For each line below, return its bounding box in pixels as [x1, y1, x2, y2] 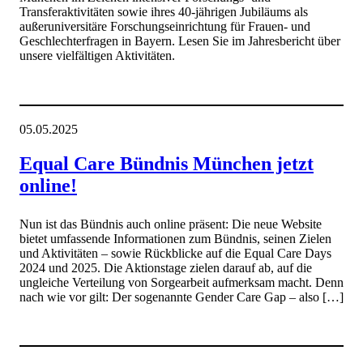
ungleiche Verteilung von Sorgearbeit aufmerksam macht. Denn [19, 275, 344, 289]
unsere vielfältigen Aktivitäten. [19, 49, 175, 63]
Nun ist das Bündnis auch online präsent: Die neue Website [19, 216, 322, 231]
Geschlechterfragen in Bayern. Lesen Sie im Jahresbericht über [19, 34, 340, 49]
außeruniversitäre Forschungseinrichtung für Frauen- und [19, 19, 310, 34]
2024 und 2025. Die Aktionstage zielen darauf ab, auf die [19, 260, 312, 275]
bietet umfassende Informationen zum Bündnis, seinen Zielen [19, 231, 331, 246]
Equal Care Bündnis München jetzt [19, 152, 314, 174]
